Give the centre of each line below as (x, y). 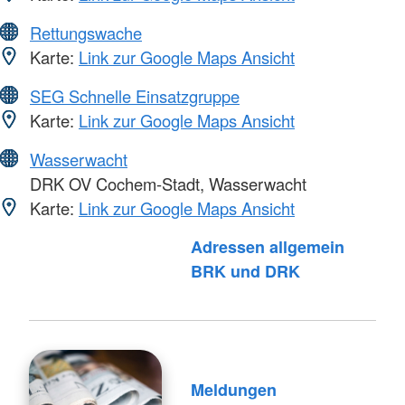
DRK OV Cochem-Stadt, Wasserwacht (166, 183)
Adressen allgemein (267, 246)
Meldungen (233, 390)
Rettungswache (86, 32)
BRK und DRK (245, 271)
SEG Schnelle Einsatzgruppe (135, 95)
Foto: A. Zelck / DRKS (106, 248)
